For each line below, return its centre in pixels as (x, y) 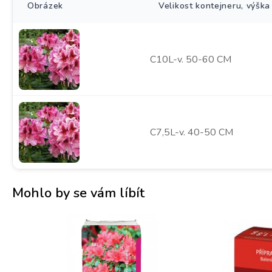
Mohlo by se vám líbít (78, 193)
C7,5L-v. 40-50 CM (192, 132)
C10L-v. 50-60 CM (191, 59)
